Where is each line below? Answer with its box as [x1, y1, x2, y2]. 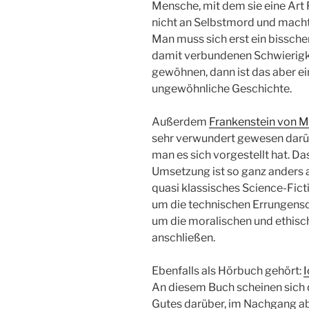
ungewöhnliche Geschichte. [152, 82, 292, 96]
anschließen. [152, 231, 215, 245]
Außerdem [152, 115, 209, 129]
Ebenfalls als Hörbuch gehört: [152, 264, 303, 278]
